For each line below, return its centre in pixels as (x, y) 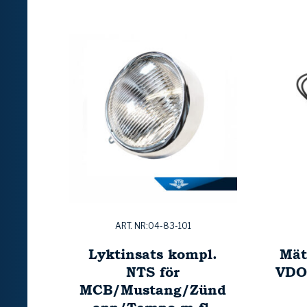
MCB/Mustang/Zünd (153, 290)
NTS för (153, 272)
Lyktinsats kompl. (153, 254)
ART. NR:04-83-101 (153, 226)
